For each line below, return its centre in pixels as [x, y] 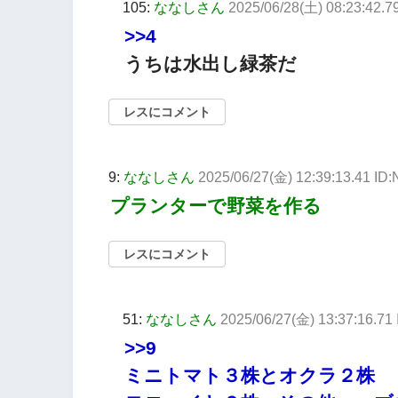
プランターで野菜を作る [216, 205]
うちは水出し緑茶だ [211, 63]
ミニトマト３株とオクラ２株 [250, 375]
